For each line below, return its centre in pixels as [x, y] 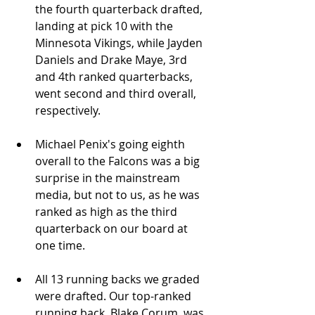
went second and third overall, [117, 93]
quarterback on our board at [113, 228]
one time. [60, 245]
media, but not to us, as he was [119, 194]
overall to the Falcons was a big [119, 161]
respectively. [68, 110]
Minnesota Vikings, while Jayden [120, 43]
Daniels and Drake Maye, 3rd [112, 59]
